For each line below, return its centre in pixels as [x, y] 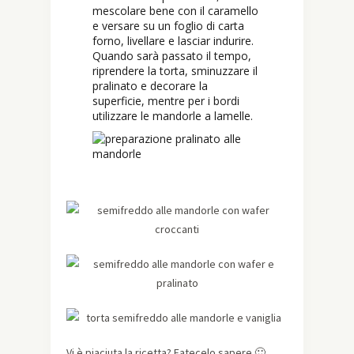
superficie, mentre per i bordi [166, 101]
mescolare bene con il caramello [175, 11]
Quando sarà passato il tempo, [172, 56]
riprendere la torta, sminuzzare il [175, 71]
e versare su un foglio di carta [168, 26]
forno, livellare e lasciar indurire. [173, 41]
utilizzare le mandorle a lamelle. [173, 116]
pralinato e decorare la [150, 86]
